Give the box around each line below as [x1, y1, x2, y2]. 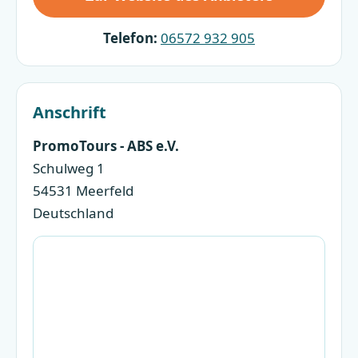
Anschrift [33, 101, 106, 124]
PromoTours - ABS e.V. [33, 137, 179, 156]
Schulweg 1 [33, 159, 105, 178]
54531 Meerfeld [33, 181, 133, 201]
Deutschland [33, 204, 113, 223]
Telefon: [103, 29, 157, 48]
